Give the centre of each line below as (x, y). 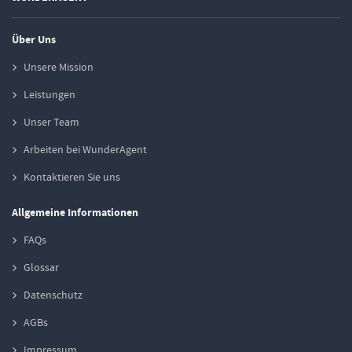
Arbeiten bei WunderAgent (85, 150)
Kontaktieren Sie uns (72, 177)
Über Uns (34, 40)
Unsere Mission (59, 67)
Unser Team (51, 122)
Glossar (41, 268)
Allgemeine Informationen (75, 213)
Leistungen (49, 95)
